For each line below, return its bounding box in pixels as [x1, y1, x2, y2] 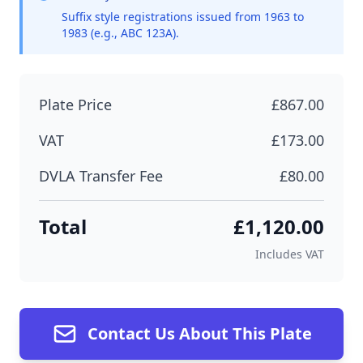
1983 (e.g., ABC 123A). [62, 25, 179, 41]
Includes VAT [255, 246, 324, 262]
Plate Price [39, 95, 112, 114]
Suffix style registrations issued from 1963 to [62, 9, 304, 24]
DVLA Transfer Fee [39, 166, 163, 186]
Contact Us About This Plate [87, 322, 312, 344]
